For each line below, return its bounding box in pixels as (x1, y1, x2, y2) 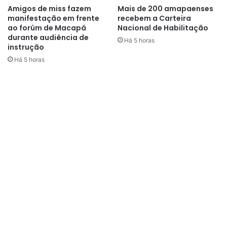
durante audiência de (8, 32, 89, 43)
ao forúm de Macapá (8, 22, 86, 33)
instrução (8, 42, 44, 52)
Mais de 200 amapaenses (118, 3, 213, 14)
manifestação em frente (8, 13, 99, 23)
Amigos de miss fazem (8, 3, 91, 14)
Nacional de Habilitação (118, 22, 208, 33)
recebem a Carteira (118, 13, 191, 23)
